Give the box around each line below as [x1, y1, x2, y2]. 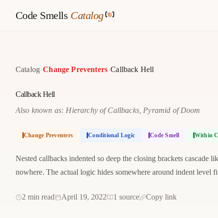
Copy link [146, 193, 177, 201]
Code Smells [16, 9, 68, 21]
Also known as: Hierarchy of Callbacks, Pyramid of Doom [16, 106, 200, 114]
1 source [113, 193, 139, 201]
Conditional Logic [88, 132, 135, 139]
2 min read [22, 193, 54, 201]
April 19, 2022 [61, 193, 107, 201]
